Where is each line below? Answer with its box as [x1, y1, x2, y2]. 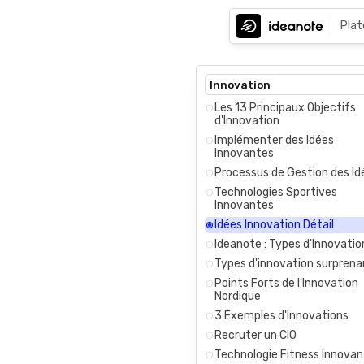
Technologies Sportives [214, 184, 337, 199]
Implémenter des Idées [214, 132, 334, 147]
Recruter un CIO [214, 327, 297, 342]
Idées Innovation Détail [214, 217, 334, 232]
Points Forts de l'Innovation [214, 275, 358, 290]
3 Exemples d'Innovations [214, 308, 349, 323]
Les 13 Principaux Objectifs [214, 100, 356, 115]
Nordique [214, 288, 261, 303]
